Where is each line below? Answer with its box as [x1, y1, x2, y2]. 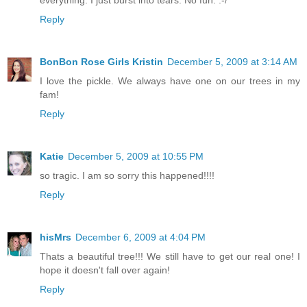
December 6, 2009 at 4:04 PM [75, 231, 206, 243]
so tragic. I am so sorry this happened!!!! [40, 169, 214, 181]
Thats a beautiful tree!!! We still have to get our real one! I [40, 250, 300, 262]
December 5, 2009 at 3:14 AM [167, 56, 297, 67]
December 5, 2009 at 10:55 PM [68, 150, 204, 162]
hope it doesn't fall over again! [40, 264, 170, 275]
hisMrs [40, 231, 71, 243]
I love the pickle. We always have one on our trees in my [40, 75, 300, 86]
